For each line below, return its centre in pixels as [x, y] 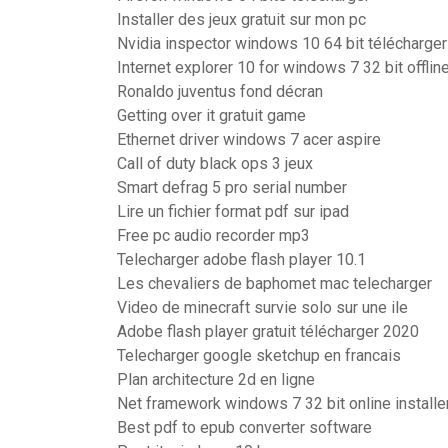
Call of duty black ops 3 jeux [215, 163]
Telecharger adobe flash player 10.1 [241, 259]
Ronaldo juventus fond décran [220, 91]
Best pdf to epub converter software [244, 427]
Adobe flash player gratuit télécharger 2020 [268, 331]
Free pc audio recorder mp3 [213, 235]
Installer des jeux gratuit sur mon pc [241, 19]
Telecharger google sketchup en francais [259, 355]
